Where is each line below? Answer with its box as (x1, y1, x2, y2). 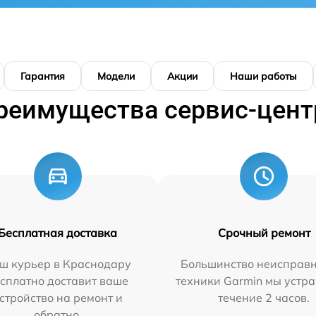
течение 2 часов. (218, 290, 310, 305)
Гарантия (20, 69, 65, 83)
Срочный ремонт (217, 225, 310, 240)
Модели (97, 69, 135, 83)
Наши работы (230, 69, 297, 83)
